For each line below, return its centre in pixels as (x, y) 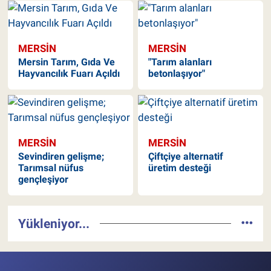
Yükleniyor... (54, 223)
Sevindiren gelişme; (61, 156)
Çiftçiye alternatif (186, 156)
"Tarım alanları (180, 62)
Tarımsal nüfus (51, 168)
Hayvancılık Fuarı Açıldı (69, 74)
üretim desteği (180, 168)
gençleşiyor (43, 179)
